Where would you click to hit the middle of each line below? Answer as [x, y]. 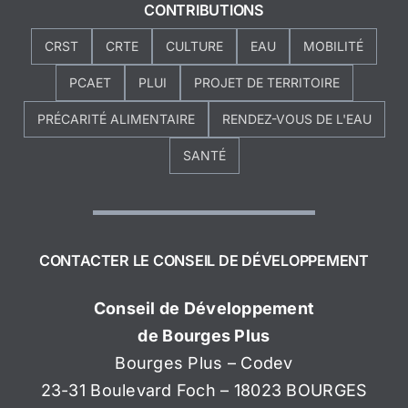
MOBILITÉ [333, 46]
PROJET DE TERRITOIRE [266, 82]
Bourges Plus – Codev [204, 363]
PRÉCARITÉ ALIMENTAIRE [116, 118]
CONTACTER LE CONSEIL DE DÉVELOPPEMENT [204, 261]
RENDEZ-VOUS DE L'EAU [296, 118]
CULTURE [194, 46]
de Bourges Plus [204, 336]
